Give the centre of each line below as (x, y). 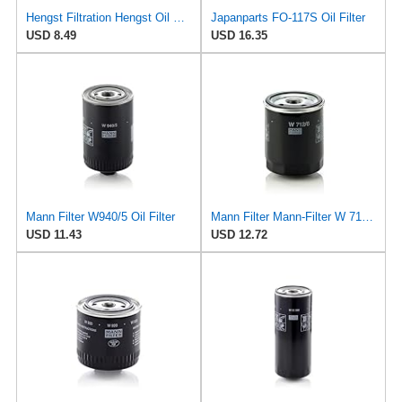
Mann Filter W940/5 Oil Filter (100, 217)
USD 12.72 (239, 235)
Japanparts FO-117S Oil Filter (288, 18)
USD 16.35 (239, 36)
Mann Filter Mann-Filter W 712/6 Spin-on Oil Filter (367, 217)
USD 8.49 (51, 36)
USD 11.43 (53, 235)
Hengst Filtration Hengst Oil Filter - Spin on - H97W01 (179, 18)
